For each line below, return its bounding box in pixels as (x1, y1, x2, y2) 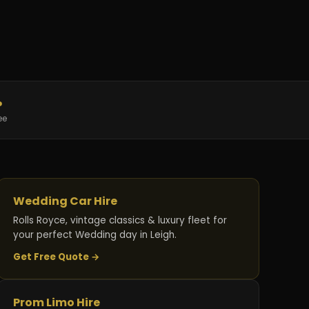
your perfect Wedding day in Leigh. (13, 228, 177, 242)
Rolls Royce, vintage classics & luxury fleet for (13, 214, 228, 228)
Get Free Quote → (13, 250, 101, 264)
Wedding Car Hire (13, 192, 118, 209)
